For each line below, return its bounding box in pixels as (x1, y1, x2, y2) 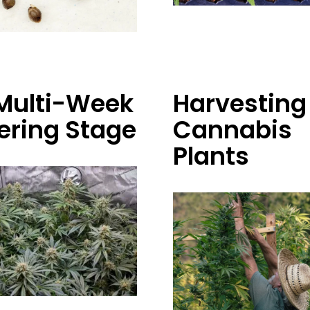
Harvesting (172, 86, 307, 121)
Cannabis (172, 113, 292, 147)
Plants (172, 139, 249, 174)
